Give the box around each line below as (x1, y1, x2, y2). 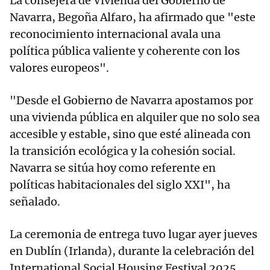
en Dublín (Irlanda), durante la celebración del (10, 244, 254, 259)
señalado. (10, 195, 60, 209)
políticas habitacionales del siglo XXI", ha (10, 178, 230, 192)
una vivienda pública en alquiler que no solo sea (10, 110, 260, 125)
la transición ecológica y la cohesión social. (10, 144, 236, 159)
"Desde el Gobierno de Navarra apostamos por (10, 93, 253, 108)
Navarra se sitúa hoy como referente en (10, 161, 216, 175)
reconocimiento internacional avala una (10, 27, 221, 42)
